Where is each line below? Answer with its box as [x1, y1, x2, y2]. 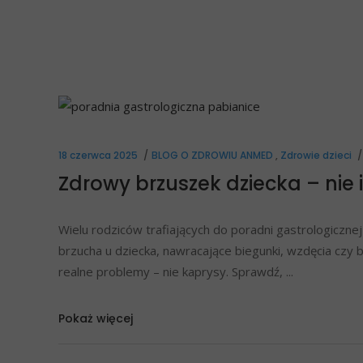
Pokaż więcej [58, 310, 133, 327]
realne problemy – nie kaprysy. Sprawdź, [58, 263, 286, 280]
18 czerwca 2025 [58, 147, 138, 162]
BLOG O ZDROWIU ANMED [152, 147, 273, 162]
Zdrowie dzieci [280, 147, 352, 162]
